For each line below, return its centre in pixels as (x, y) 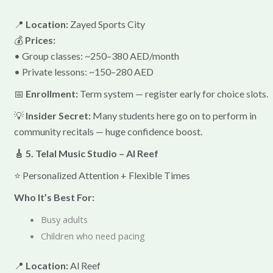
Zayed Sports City (106, 24)
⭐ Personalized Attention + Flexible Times (102, 175)
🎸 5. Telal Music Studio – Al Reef (86, 154)
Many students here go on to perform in (173, 116)
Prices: (40, 40)
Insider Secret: (58, 116)
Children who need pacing (93, 236)
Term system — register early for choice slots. (173, 94)
